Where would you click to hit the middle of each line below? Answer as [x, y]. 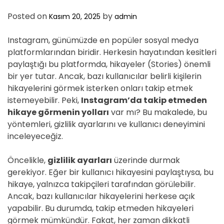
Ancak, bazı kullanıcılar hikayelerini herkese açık [101, 196]
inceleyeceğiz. [35, 136]
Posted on [28, 16]
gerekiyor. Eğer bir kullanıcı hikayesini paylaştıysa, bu [110, 172]
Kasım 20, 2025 [75, 16]
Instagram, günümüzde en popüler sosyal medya [103, 40]
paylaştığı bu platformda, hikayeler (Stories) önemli [109, 64]
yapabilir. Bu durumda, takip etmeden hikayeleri [100, 208]
